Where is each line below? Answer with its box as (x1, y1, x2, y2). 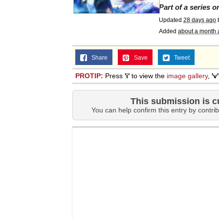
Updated (159, 17, 183, 23)
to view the (130, 72, 167, 80)
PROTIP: (75, 72, 103, 80)
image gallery (167, 72, 208, 80)
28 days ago (183, 17, 216, 23)
